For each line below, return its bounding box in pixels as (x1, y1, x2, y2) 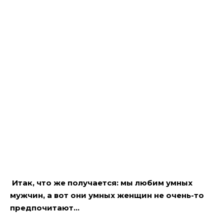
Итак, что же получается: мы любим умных (12, 177, 192, 187)
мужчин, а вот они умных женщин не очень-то (10, 190, 204, 200)
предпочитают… (10, 202, 79, 212)
